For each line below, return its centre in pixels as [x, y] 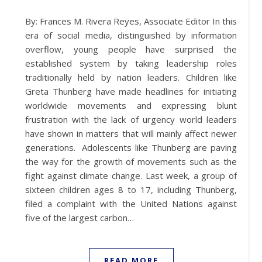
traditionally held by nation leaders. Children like [131, 77]
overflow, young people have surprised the [131, 49]
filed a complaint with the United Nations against [131, 204]
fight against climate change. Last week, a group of [131, 175]
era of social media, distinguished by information [131, 35]
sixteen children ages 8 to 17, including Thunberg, [131, 189]
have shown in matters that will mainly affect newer [131, 133]
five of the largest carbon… [80, 218]
